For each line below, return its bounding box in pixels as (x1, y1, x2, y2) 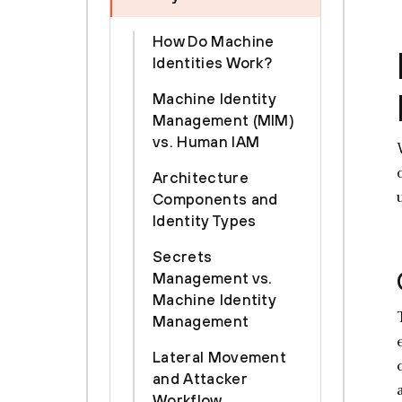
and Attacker (153, 370, 247, 388)
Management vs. (153, 269, 273, 287)
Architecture (153, 169, 249, 187)
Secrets (153, 248, 213, 266)
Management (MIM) (153, 111, 295, 129)
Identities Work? (153, 54, 273, 72)
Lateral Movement (153, 348, 287, 366)
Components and (153, 190, 278, 208)
